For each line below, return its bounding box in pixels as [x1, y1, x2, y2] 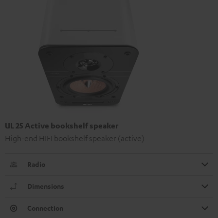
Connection [27, 203, 63, 213]
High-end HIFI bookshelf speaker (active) [5, 133, 145, 144]
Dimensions [27, 182, 64, 191]
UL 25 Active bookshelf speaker [5, 121, 118, 131]
